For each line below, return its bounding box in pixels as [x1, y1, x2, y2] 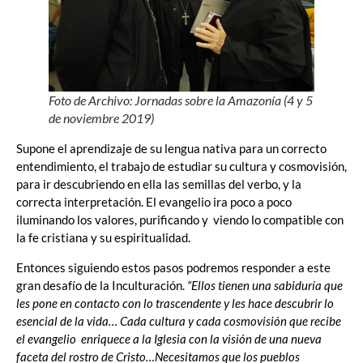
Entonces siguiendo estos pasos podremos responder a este [16, 259, 331, 275]
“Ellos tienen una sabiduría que [187, 277, 343, 293]
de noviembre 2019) [49, 110, 154, 126]
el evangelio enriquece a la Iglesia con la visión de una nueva [16, 331, 322, 346]
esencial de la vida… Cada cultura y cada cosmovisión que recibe [16, 313, 341, 328]
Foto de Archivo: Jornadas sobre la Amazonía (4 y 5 [49, 92, 313, 109]
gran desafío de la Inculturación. [16, 277, 187, 293]
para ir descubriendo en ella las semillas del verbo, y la [16, 177, 301, 192]
